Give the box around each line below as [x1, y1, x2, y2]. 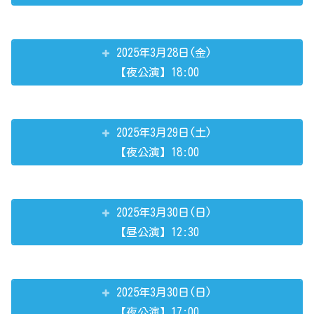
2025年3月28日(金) [116, 47, 212, 59]
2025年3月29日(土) [116, 127, 212, 139]
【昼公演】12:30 [115, 226, 199, 238]
